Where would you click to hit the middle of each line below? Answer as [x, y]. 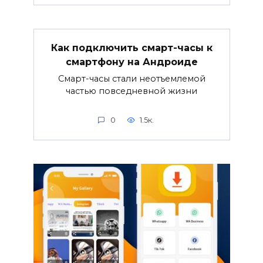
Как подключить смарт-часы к [131, 48]
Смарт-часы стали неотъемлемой [131, 79]
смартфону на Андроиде [131, 62]
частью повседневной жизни [131, 91]
